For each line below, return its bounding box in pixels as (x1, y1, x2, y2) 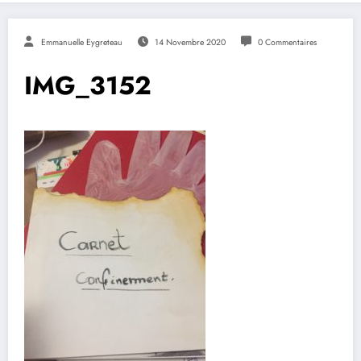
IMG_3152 (24, 66, 151, 104)
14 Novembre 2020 (154, 35, 226, 48)
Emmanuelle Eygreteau (41, 35, 122, 48)
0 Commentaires (257, 35, 317, 48)
